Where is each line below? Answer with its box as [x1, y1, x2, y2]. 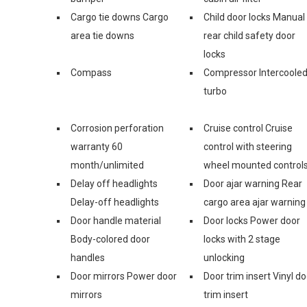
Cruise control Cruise [204, 122, 293, 134]
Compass [71, 66, 112, 78]
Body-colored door [71, 233, 150, 245]
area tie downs [71, 29, 134, 41]
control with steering [204, 140, 292, 152]
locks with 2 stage [204, 233, 280, 245]
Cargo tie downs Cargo [71, 11, 169, 23]
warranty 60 [71, 140, 123, 152]
